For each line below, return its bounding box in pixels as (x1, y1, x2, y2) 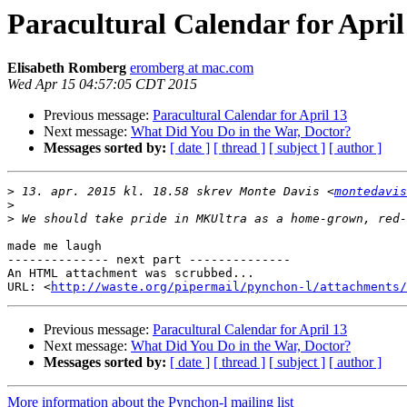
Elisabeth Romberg (7, 60, 126, 76)
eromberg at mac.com (130, 60, 253, 76)
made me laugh (7, 239, 102, 253)
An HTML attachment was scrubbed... (7, 266, 254, 281)
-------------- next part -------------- (7, 253, 291, 267)
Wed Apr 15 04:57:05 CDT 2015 (7, 76, 197, 93)
